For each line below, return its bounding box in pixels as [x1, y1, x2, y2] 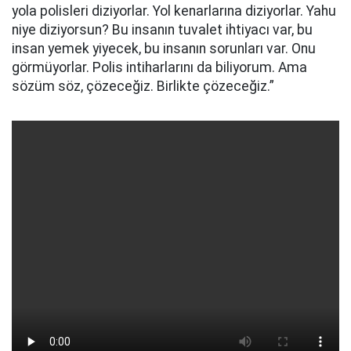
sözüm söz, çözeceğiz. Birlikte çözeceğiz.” [12, 78, 274, 94]
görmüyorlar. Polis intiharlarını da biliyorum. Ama [12, 60, 307, 75]
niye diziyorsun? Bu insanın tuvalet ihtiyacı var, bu [12, 22, 313, 38]
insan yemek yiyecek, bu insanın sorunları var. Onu [12, 41, 316, 56]
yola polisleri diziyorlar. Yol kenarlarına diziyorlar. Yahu [12, 3, 336, 19]
